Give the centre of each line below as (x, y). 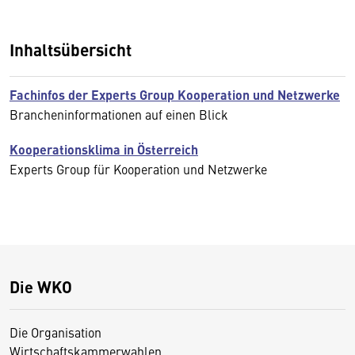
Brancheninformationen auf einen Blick (119, 114)
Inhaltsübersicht (71, 49)
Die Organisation (55, 332)
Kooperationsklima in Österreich (104, 149)
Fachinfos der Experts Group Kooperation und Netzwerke (175, 95)
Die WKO (41, 286)
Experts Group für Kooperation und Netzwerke (138, 169)
